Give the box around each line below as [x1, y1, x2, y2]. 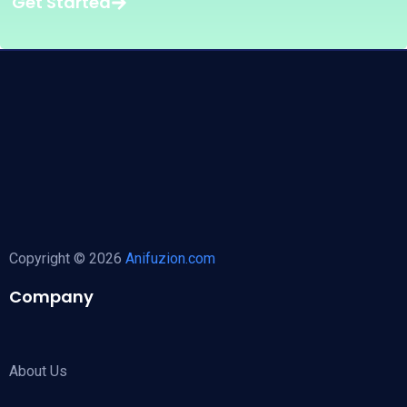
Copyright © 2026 [9, 250, 125, 268]
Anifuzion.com [125, 250, 215, 268]
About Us [9, 362, 67, 381]
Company [9, 285, 94, 309]
